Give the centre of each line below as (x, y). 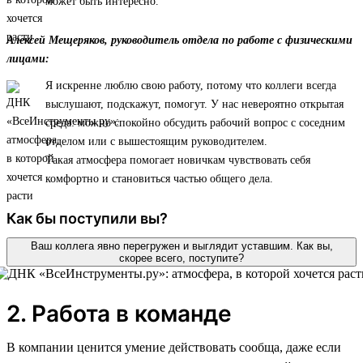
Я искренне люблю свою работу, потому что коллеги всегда (191, 85)
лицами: (28, 58)
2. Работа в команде (119, 313)
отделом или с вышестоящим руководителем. (156, 141)
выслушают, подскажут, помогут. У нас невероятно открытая (194, 104)
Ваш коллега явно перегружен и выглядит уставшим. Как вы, (181, 246)
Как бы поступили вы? (87, 218)
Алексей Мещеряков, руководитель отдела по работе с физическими (179, 40)
